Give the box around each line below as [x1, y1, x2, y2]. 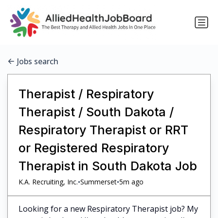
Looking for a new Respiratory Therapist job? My [18, 203, 198, 214]
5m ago [119, 177, 144, 187]
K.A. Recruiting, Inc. [18, 177, 78, 187]
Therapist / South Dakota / [18, 104, 174, 119]
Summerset [80, 177, 117, 187]
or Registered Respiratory [18, 140, 169, 155]
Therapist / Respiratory [18, 86, 154, 101]
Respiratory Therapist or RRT [18, 122, 188, 137]
